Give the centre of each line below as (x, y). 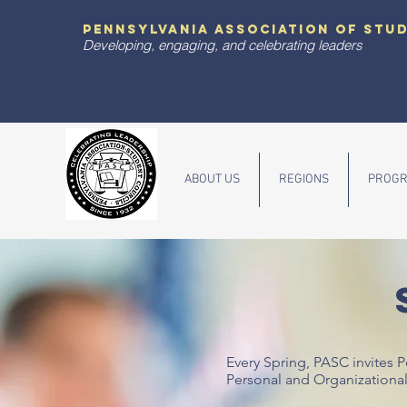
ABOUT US (212, 179)
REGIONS (304, 179)
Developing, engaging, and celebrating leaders (223, 45)
